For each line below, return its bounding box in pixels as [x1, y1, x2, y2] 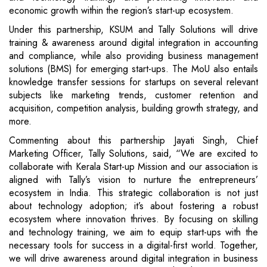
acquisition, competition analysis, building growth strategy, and [9, 101, 258, 116]
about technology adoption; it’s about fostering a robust [9, 199, 258, 213]
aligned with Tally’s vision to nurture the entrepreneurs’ [9, 173, 258, 187]
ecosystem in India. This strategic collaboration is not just [9, 186, 258, 200]
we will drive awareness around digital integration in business [9, 252, 258, 266]
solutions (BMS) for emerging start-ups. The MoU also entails [9, 62, 258, 76]
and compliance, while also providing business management [9, 49, 258, 63]
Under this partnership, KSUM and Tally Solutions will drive [9, 23, 258, 37]
